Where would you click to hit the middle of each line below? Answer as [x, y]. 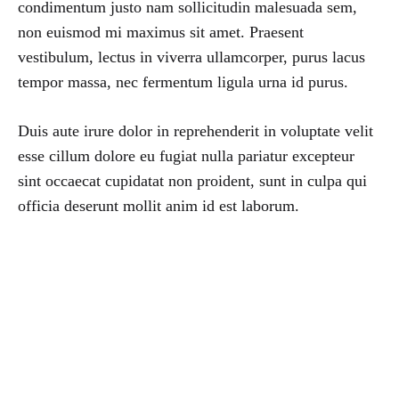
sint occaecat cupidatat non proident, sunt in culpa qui [192, 180]
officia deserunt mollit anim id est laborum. [159, 205]
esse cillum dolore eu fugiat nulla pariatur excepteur [186, 155]
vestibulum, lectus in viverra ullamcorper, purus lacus [191, 57]
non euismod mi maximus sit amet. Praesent [161, 32]
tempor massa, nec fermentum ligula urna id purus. [183, 81]
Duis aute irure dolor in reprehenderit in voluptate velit [195, 130]
